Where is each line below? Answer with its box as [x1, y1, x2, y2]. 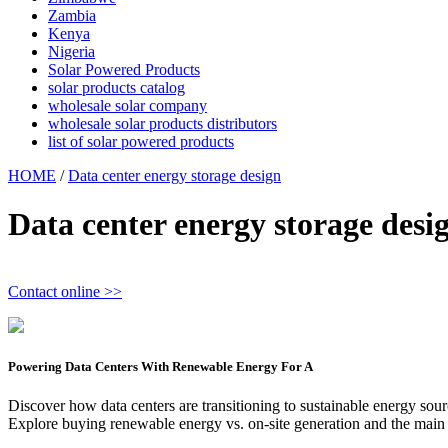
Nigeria [48, 43, 95, 60]
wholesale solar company [48, 97, 207, 114]
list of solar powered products [48, 133, 234, 150]
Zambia [48, 7, 96, 24]
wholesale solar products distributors [48, 115, 277, 132]
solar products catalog [48, 79, 185, 96]
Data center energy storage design [68, 167, 281, 184]
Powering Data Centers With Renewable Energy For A [8, 359, 313, 375]
